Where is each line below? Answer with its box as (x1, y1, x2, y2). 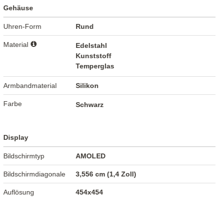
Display (3, 133, 29, 142)
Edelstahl (76, 42, 108, 50)
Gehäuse (3, 4, 34, 12)
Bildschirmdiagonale (3, 170, 66, 178)
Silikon (76, 82, 99, 90)
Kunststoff (76, 52, 112, 60)
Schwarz (76, 101, 104, 109)
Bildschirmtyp (3, 152, 45, 160)
